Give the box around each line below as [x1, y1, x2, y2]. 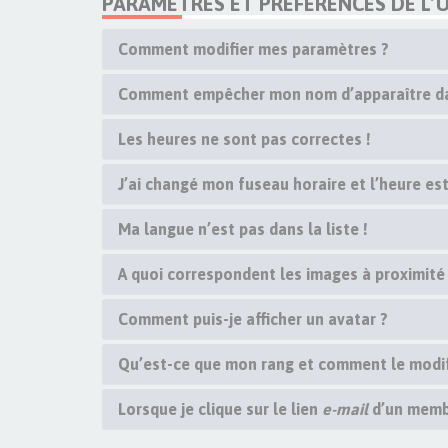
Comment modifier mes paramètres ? [118, 40, 389, 58]
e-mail [322, 400, 368, 418]
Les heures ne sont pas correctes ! [118, 130, 371, 148]
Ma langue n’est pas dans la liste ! [118, 220, 368, 238]
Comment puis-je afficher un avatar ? [118, 310, 388, 328]
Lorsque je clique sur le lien [118, 400, 322, 418]
